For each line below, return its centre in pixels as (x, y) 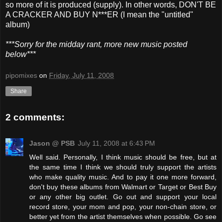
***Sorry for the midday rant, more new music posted (96, 44)
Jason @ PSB (52, 143)
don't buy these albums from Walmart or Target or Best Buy (123, 187)
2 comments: (35, 117)
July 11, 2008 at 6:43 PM (116, 143)
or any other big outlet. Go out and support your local (123, 196)
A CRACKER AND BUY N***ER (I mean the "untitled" (99, 14)
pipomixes (21, 76)
